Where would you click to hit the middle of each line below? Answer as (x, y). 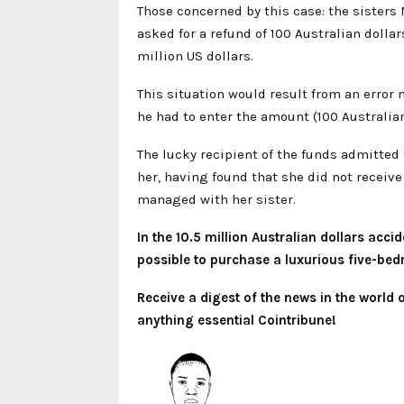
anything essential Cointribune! (237, 321)
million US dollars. (195, 56)
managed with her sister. (216, 200)
